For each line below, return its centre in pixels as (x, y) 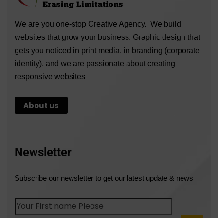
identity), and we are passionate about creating (95, 63)
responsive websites (50, 76)
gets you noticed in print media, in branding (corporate (107, 50)
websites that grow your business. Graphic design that (107, 37)
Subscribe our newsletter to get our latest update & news (104, 178)
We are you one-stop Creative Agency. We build (98, 24)
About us (41, 105)
